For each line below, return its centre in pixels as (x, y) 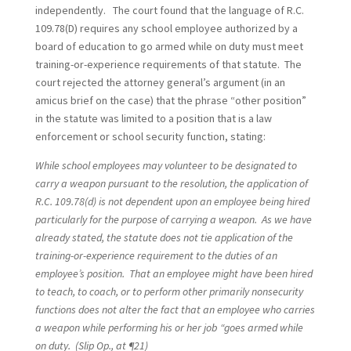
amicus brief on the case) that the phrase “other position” (170, 100)
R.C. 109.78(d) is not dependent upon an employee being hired (172, 201)
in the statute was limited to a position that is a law (153, 118)
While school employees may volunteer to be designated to (166, 165)
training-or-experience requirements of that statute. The (168, 64)
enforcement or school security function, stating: (150, 136)
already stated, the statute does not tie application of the (164, 237)
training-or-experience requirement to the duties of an (156, 255)
